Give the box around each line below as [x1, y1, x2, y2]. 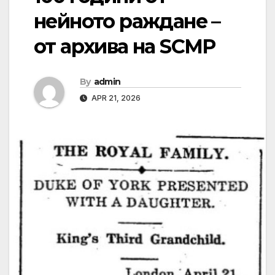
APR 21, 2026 [90, 93, 141, 103]
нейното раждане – [34, 9, 220, 34]
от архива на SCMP [34, 34, 215, 59]
